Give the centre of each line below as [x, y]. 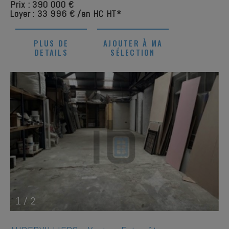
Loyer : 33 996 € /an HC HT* [66, 14]
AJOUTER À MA [133, 43]
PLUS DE [51, 43]
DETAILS [51, 52]
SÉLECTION [133, 52]
